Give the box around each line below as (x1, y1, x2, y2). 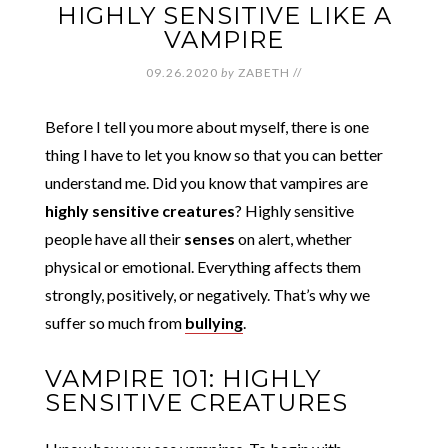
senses (183, 228, 235, 248)
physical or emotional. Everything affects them (44, 256, 361, 276)
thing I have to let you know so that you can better (44, 144, 383, 164)
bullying (184, 312, 243, 332)
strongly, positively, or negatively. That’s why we (44, 284, 370, 304)
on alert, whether (234, 228, 352, 248)
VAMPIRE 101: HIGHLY (44, 363, 321, 393)
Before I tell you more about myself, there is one (44, 116, 369, 136)
